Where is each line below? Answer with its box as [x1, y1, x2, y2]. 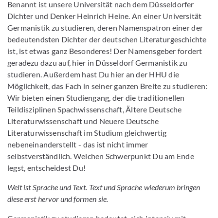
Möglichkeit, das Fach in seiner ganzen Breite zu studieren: [7, 81, 208, 91]
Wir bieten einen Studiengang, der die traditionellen [7, 93, 185, 102]
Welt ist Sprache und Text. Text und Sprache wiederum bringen [7, 182, 200, 192]
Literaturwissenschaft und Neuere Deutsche [7, 116, 159, 126]
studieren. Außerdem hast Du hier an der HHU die [7, 70, 180, 79]
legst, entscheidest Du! [7, 163, 86, 172]
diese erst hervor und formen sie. [7, 194, 108, 203]
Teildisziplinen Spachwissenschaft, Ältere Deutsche [7, 105, 182, 114]
